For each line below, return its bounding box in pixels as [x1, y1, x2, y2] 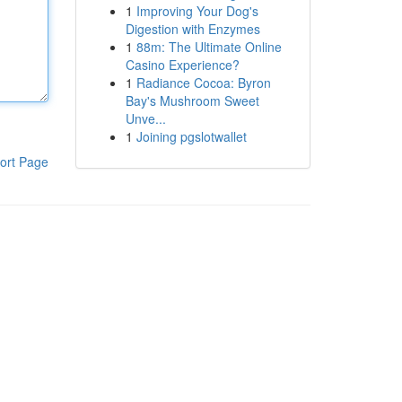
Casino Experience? [125, 56, 240, 74]
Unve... [125, 109, 166, 127]
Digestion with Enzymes [125, 20, 260, 38]
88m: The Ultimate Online [135, 38, 282, 56]
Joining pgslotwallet [135, 127, 247, 145]
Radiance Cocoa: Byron [135, 74, 271, 92]
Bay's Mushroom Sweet [125, 92, 259, 109]
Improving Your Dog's [135, 2, 258, 20]
